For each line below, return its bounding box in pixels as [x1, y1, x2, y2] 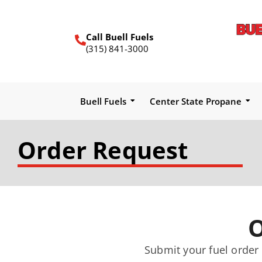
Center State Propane [149, 95, 242, 107]
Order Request [18, 133, 188, 166]
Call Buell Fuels [86, 31, 154, 43]
